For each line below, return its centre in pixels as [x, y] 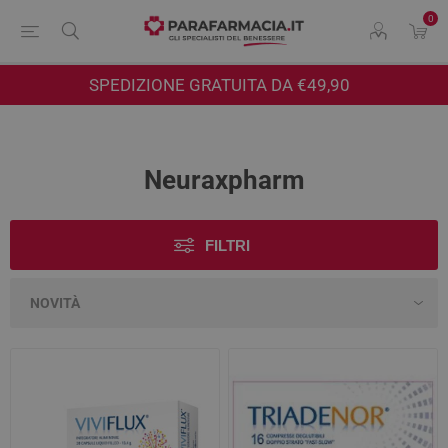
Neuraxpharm [224, 180]
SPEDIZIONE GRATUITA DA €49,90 [219, 85]
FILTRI [227, 245]
